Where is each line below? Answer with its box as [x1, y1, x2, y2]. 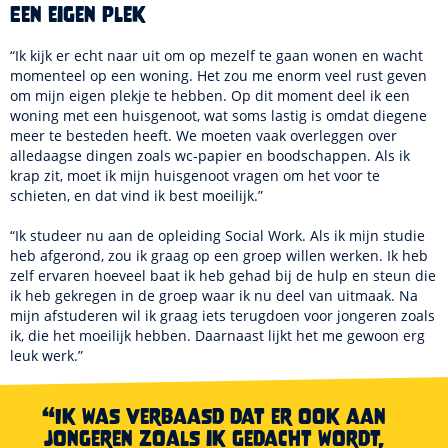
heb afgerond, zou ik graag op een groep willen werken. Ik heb [10, 246, 428, 265]
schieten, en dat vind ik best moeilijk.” [10, 186, 263, 205]
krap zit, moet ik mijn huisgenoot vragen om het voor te [10, 166, 380, 185]
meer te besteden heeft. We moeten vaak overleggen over [10, 126, 397, 145]
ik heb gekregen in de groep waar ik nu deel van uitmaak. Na [10, 286, 418, 305]
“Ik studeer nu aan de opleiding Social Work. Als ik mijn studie [10, 226, 425, 245]
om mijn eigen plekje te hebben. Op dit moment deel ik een [10, 86, 410, 105]
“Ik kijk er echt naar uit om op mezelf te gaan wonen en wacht [10, 46, 423, 65]
